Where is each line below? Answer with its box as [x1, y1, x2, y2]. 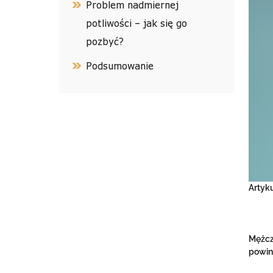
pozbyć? [86, 36, 124, 47]
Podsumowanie [86, 60, 154, 71]
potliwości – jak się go [86, 18, 188, 29]
